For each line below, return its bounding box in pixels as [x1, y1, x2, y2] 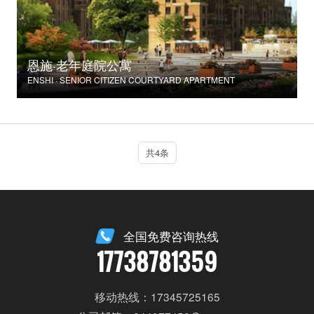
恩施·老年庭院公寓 [27, 55, 132, 74]
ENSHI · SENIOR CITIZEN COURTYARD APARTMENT [27, 74, 235, 86]
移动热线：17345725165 [94, 288, 220, 304]
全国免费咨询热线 [123, 228, 219, 245]
